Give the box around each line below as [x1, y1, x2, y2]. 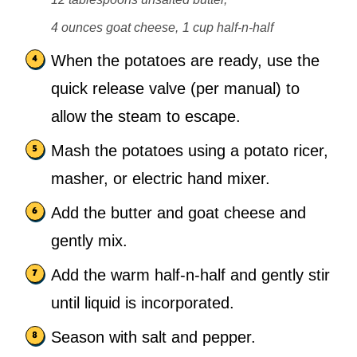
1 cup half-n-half [182, 20, 273, 34]
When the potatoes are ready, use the [51, 51, 320, 69]
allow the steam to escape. [51, 107, 241, 125]
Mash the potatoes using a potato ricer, [51, 141, 328, 159]
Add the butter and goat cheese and [51, 203, 306, 222]
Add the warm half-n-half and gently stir [51, 265, 330, 284]
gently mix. [51, 231, 127, 249]
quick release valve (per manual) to [51, 79, 300, 97]
